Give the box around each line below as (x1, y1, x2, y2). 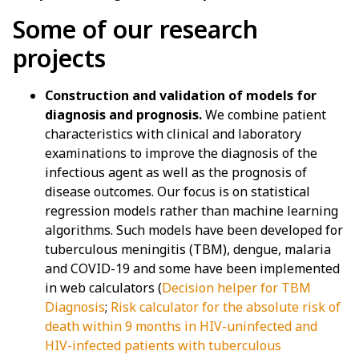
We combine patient (202, 105, 326, 123)
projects (13, 41, 106, 75)
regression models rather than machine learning (45, 201, 338, 220)
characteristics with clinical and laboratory (45, 124, 301, 143)
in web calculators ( (45, 278, 162, 296)
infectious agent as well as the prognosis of (45, 163, 307, 181)
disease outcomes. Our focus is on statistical (45, 182, 310, 200)
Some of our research (13, 12, 258, 46)
